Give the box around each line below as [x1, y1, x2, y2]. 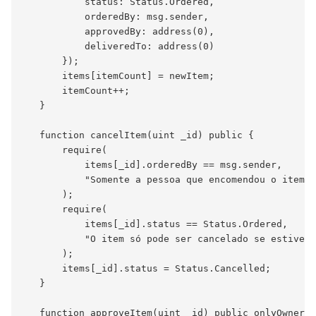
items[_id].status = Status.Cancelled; [23, 263, 271, 274]
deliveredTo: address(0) [23, 41, 214, 52]
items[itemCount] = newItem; [23, 71, 214, 82]
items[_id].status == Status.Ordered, [23, 219, 288, 230]
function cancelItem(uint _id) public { [23, 130, 254, 141]
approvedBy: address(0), [23, 26, 214, 37]
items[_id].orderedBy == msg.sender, [23, 159, 282, 171]
